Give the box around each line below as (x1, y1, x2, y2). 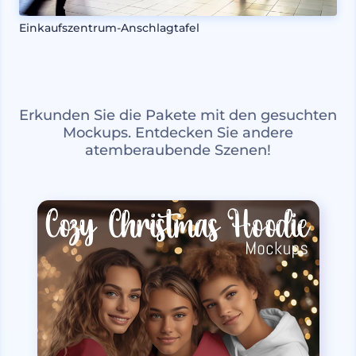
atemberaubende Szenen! (85, 141, 271, 159)
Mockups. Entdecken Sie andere (63, 123, 293, 141)
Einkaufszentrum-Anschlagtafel (19, 20, 199, 35)
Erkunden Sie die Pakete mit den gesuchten (19, 106, 337, 124)
